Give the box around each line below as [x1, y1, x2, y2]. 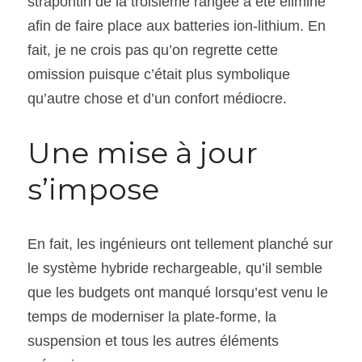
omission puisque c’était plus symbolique [27, 65, 290, 82]
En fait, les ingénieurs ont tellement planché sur [27, 235, 333, 252]
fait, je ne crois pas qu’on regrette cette [27, 41, 278, 58]
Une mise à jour [27, 134, 258, 170]
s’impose [27, 170, 159, 207]
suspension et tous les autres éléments [27, 332, 279, 349]
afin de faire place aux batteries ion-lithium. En [27, 17, 326, 34]
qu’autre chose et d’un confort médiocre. [27, 90, 287, 107]
